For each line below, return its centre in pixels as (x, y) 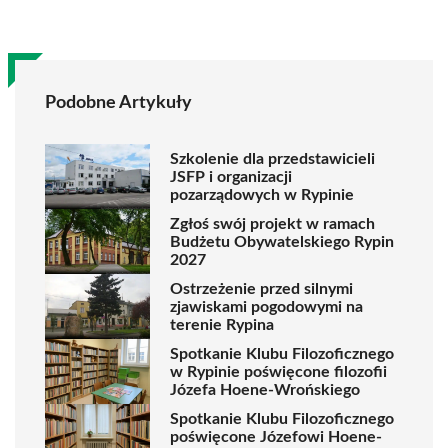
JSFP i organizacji (231, 176)
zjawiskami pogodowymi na (266, 306)
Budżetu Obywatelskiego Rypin (282, 241)
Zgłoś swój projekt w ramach (272, 223)
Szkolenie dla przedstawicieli (272, 158)
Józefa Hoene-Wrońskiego (265, 389)
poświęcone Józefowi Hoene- (276, 436)
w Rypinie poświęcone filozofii (278, 371)
